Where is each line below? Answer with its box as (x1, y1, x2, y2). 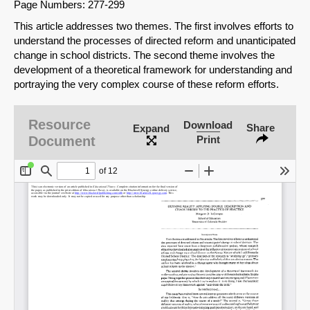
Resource (28, 117, 91, 133)
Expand (133, 122, 170, 134)
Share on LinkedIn (79, 276, 161, 289)
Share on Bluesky (79, 182, 159, 194)
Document (28, 134, 95, 149)
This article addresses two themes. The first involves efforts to (14, 20, 293, 33)
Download (183, 119, 232, 131)
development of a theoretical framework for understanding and (14, 64, 292, 76)
